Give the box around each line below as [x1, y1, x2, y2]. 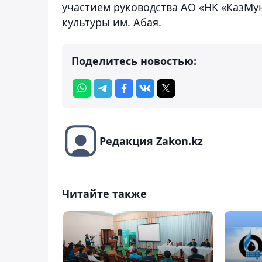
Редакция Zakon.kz [99, 133, 203, 148]
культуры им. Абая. [62, 15, 161, 29]
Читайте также [62, 186, 147, 201]
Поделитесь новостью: [71, 53, 196, 68]
